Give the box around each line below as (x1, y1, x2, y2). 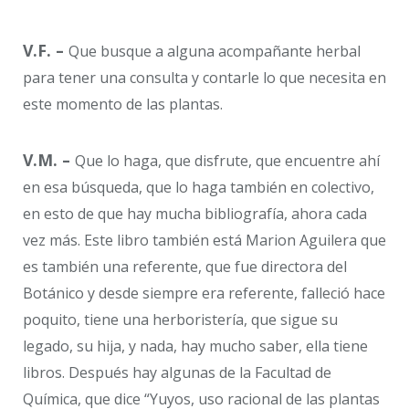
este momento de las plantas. (23, 94, 223, 115)
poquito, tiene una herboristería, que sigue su (23, 309, 338, 330)
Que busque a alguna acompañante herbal (68, 41, 361, 62)
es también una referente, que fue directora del (23, 256, 347, 277)
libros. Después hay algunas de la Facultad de (23, 362, 331, 383)
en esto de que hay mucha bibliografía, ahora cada (23, 203, 367, 224)
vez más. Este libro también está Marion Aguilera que (23, 229, 386, 250)
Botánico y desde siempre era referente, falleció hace (23, 282, 385, 303)
